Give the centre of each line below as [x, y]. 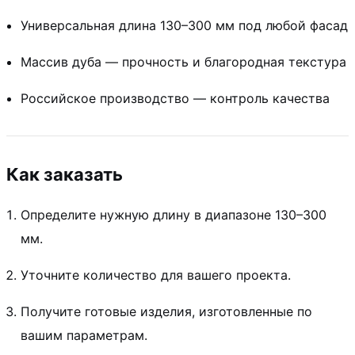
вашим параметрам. [84, 335]
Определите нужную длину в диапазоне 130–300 [174, 214]
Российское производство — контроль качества [175, 98]
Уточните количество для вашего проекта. [156, 275]
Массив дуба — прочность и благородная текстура [183, 61]
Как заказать [65, 174]
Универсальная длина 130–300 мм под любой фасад [184, 25]
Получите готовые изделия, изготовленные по [166, 311]
